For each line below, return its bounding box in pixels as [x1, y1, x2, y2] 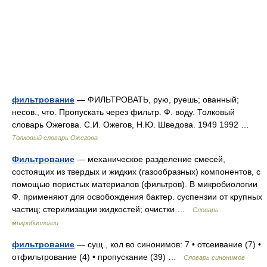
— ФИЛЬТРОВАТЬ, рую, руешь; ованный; [74, 95, 239, 104]
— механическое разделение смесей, [74, 154, 225, 164]
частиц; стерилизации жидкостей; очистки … [12, 204, 193, 214]
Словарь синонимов [184, 254, 245, 261]
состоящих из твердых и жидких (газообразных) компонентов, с [12, 167, 260, 176]
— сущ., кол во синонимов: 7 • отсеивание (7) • [74, 240, 261, 249]
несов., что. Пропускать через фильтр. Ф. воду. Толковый [12, 107, 235, 117]
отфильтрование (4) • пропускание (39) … [12, 252, 184, 262]
